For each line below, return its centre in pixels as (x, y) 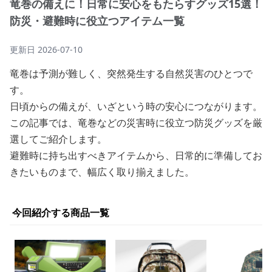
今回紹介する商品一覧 (61, 212)
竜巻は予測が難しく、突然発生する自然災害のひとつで (131, 73)
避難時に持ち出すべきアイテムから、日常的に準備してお (136, 155)
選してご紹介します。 (58, 139)
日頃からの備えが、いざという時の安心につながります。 (136, 106)
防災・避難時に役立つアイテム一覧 (97, 21)
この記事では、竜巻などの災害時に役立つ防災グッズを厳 (136, 123)
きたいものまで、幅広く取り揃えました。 (102, 172)
